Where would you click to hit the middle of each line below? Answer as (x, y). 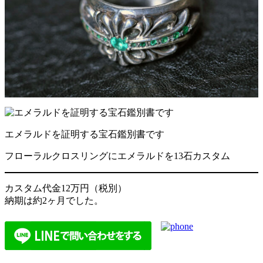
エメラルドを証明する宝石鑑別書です (85, 134)
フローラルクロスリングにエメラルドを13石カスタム (117, 156)
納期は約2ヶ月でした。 (54, 200)
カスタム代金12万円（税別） (66, 188)
